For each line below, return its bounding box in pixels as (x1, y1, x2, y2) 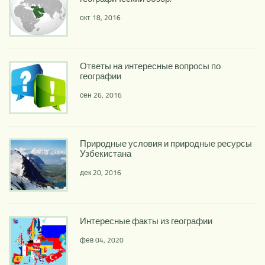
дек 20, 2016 (80, 167, 121, 179)
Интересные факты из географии (80, 214, 212, 228)
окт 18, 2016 (80, 12, 121, 24)
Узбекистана (80, 146, 131, 160)
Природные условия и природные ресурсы (80, 136, 252, 150)
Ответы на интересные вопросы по (80, 59, 221, 73)
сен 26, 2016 (80, 89, 122, 101)
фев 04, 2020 (80, 234, 124, 246)
